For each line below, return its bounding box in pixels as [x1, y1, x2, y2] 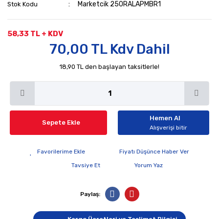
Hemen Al [150, 114, 180, 122]
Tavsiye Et [71, 162, 100, 169]
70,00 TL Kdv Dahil [49, 41, 170, 57]
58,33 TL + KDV [7, 29, 63, 38]
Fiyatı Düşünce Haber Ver [119, 148, 189, 155]
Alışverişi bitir [150, 124, 187, 131]
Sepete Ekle [42, 119, 80, 126]
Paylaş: [80, 191, 100, 197]
